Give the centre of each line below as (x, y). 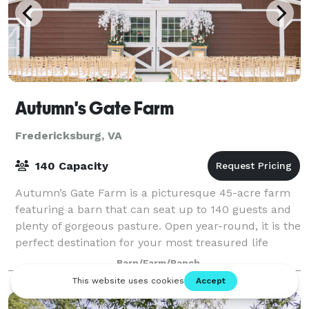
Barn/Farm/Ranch (158, 263)
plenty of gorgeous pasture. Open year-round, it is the (158, 226)
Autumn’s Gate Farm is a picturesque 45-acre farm (153, 192)
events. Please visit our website (98, 259)
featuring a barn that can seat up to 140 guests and (153, 209)
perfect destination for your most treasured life (142, 242)
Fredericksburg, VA (69, 135)
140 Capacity (70, 166)
